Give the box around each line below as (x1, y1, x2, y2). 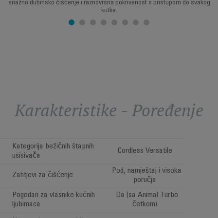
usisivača (12, 152, 40, 160)
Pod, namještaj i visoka (112, 167, 182, 175)
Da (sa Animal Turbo (115, 191, 178, 199)
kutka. (101, 7, 117, 14)
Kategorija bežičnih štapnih (12, 143, 94, 150)
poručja (133, 176, 160, 184)
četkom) (132, 200, 161, 208)
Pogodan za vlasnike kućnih (12, 191, 95, 199)
